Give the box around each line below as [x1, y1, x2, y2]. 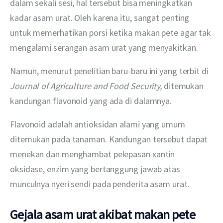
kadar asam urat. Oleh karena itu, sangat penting [10, 11, 192, 23]
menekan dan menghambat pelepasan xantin [10, 148, 177, 160]
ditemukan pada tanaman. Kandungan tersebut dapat [10, 133, 210, 145]
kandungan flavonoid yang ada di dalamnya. [10, 95, 172, 107]
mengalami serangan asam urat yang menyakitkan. [10, 41, 198, 53]
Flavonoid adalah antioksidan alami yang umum [10, 118, 187, 130]
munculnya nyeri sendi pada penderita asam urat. [10, 178, 190, 190]
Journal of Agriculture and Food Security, [10, 80, 164, 92]
